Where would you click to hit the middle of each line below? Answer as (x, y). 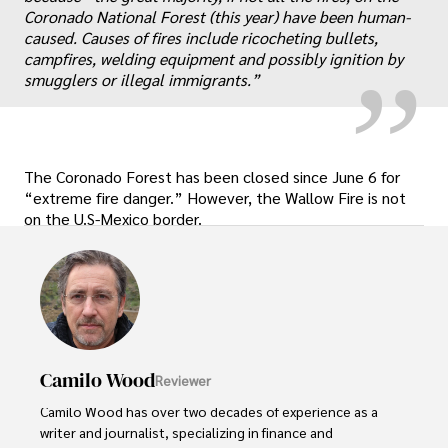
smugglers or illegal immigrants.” (142, 80)
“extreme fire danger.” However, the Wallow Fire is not (215, 198)
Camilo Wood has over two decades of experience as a (210, 411)
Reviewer (183, 379)
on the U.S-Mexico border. (113, 219)
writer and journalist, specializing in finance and (188, 432)
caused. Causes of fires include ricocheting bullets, (201, 38)
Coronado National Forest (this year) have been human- (217, 17)
